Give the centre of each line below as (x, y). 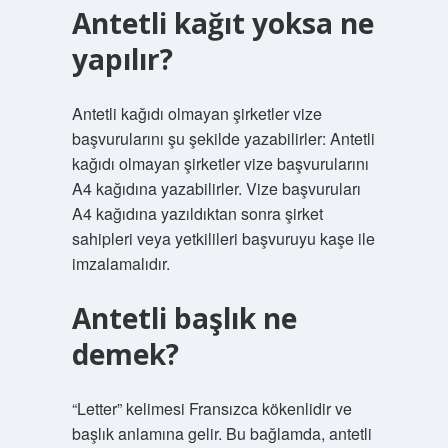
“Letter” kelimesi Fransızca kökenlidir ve (211, 408)
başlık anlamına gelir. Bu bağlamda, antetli (221, 433)
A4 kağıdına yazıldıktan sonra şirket (197, 213)
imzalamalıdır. (120, 263)
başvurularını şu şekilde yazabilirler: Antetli (223, 138)
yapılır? (122, 59)
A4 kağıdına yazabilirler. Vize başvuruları (216, 188)
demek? (125, 354)
